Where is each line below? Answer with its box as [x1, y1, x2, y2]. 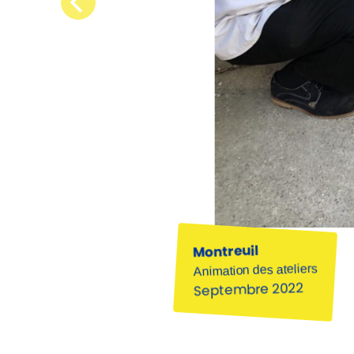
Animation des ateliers [193, 261, 318, 279]
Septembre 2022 [193, 278, 304, 301]
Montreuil [192, 240, 259, 262]
